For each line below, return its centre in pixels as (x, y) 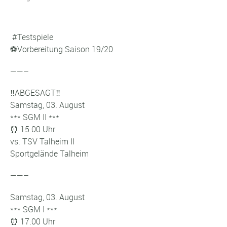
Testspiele (35, 37)
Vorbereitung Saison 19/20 (65, 49)
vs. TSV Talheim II (42, 142)
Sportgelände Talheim (49, 154)
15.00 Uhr (37, 129)
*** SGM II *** (35, 117)
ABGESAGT (35, 93)
